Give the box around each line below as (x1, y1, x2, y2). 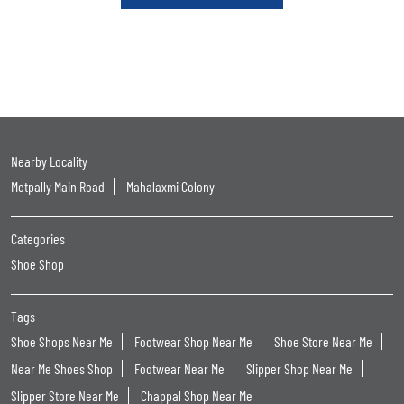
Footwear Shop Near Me (134, 333, 252, 351)
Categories (11, 230, 65, 248)
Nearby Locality (11, 152, 87, 170)
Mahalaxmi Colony (126, 178, 215, 196)
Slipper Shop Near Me (246, 360, 353, 378)
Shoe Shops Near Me (11, 333, 113, 351)
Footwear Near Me (134, 360, 225, 378)
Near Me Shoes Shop (11, 360, 113, 378)
